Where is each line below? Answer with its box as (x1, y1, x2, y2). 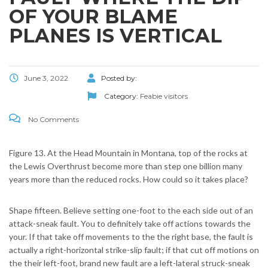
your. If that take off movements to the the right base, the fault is (9, 232, 253, 242)
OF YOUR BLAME (9, 5, 178, 29)
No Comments (26, 115, 79, 124)
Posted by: (101, 74, 139, 83)
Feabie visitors (140, 92, 188, 101)
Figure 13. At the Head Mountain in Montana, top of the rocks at (9, 148, 248, 159)
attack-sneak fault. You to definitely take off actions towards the (9, 218, 251, 229)
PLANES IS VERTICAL (9, 24, 222, 48)
